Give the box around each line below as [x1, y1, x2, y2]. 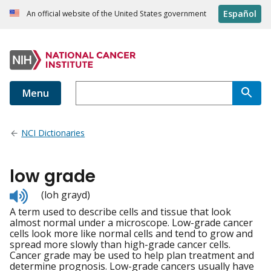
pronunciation [27, 208, 93, 222]
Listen [27, 186, 54, 200]
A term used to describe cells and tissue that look [10, 205, 231, 219]
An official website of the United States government [27, 8, 206, 19]
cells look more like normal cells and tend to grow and [10, 227, 253, 241]
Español [223, 8, 256, 20]
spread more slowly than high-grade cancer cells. [10, 238, 230, 252]
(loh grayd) [41, 188, 90, 202]
